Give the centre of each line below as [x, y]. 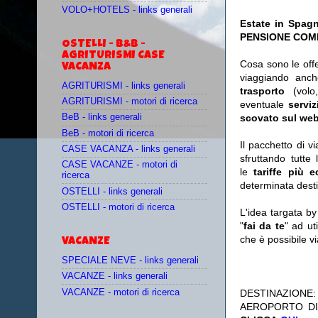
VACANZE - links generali [115, 276]
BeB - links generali [102, 117]
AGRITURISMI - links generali [124, 86]
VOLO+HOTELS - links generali [127, 10]
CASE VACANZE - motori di [120, 165]
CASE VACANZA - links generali [128, 149]
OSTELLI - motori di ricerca [118, 207]
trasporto [267, 91]
